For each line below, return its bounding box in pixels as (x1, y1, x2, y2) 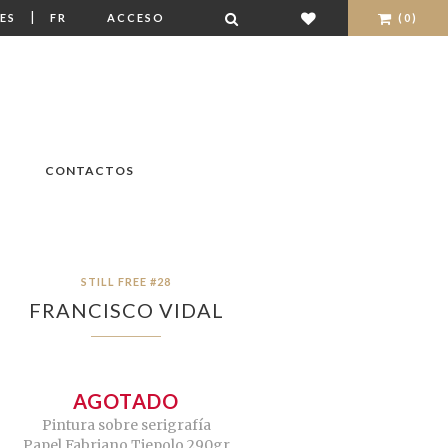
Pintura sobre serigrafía (41, 416, 211, 435)
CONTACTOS (44, 163, 134, 179)
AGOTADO (73, 389, 179, 414)
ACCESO (107, 11, 165, 24)
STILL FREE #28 (81, 275, 171, 289)
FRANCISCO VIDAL (28, 298, 224, 323)
